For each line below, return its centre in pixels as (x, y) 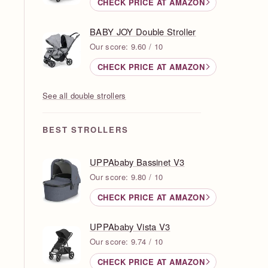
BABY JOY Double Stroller (143, 31)
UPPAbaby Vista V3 (130, 226)
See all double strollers (84, 95)
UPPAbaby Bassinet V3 (137, 162)
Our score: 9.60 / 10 (127, 46)
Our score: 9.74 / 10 (127, 241)
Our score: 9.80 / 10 (127, 176)
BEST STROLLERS (86, 129)
